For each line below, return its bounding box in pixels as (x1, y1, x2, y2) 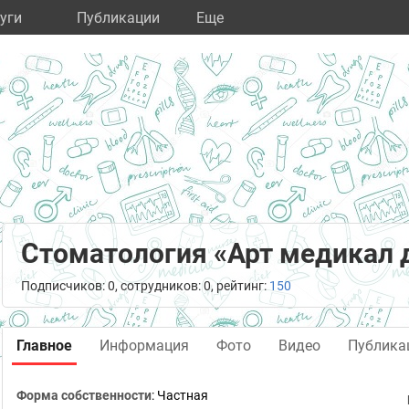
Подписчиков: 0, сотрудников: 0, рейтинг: (21, 278, 269, 293)
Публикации (77, 9, 160, 26)
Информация (100, 337, 189, 354)
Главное (16, 337, 72, 354)
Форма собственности (16, 388, 152, 403)
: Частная (152, 388, 208, 403)
